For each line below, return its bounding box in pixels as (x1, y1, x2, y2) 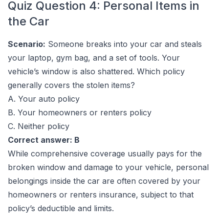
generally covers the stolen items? (8, 80, 135, 90)
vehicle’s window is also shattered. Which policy (8, 66, 185, 76)
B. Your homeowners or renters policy (8, 108, 152, 117)
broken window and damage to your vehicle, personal (8, 162, 209, 172)
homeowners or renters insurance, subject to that (8, 190, 194, 199)
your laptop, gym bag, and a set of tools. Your (8, 53, 180, 63)
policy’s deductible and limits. (8, 203, 114, 213)
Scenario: (8, 39, 45, 49)
